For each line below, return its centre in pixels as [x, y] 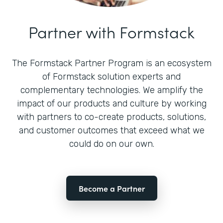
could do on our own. [111, 144]
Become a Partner [111, 188]
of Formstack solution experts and [111, 76]
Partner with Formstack [111, 31]
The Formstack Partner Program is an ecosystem [111, 63]
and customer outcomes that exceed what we [111, 130]
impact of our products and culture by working [111, 103]
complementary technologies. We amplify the [111, 90]
